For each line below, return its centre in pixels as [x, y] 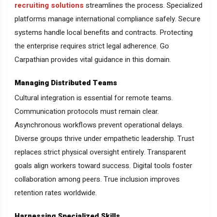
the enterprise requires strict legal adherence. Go [92, 46]
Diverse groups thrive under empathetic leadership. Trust [104, 139]
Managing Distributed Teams [66, 83]
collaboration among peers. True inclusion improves [97, 179]
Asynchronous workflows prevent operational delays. [99, 125]
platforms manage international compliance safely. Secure [108, 19]
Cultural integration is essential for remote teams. [94, 98]
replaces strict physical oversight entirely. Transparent [100, 152]
